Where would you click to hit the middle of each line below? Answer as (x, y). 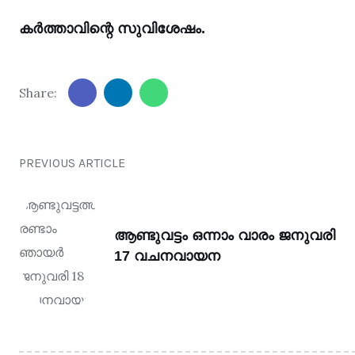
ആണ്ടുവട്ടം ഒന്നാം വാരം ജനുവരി (225, 235)
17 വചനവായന (167, 256)
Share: (38, 93)
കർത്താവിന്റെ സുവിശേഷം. (112, 29)
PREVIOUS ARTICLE (72, 163)
